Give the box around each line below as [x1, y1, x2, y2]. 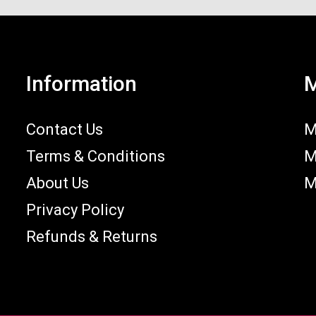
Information [25, 71, 138, 97]
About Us [25, 174, 89, 193]
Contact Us [25, 121, 104, 139]
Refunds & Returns [25, 228, 158, 246]
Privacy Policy [25, 201, 125, 219]
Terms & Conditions [25, 147, 166, 166]
